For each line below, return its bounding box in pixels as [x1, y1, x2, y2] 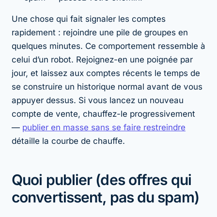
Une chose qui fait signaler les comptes [12, 14, 166, 24]
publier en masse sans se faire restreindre [22, 122, 186, 132]
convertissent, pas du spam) [12, 188, 199, 206]
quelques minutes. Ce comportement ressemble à [12, 41, 205, 51]
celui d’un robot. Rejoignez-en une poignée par [12, 54, 193, 64]
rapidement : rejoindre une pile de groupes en [12, 27, 188, 37]
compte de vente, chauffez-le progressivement [12, 108, 195, 119]
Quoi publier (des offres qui [12, 170, 191, 188]
